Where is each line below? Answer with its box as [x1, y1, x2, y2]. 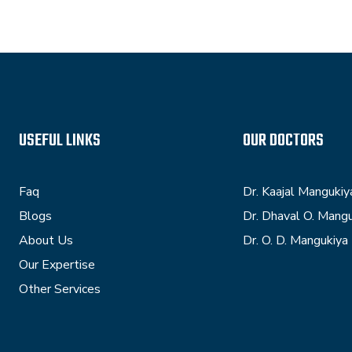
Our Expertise [19, 256, 95, 273]
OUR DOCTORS [243, 127, 324, 154]
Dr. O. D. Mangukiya [243, 232, 348, 249]
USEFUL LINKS [19, 127, 101, 154]
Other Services [19, 280, 101, 298]
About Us [19, 232, 73, 249]
